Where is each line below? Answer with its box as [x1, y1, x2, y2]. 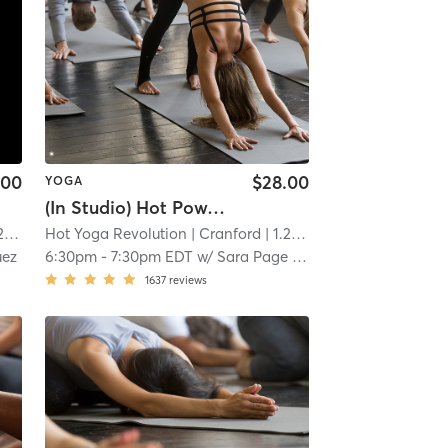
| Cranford [186, 223, 261, 243]
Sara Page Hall [216, 246, 292, 266]
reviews [168, 272, 207, 287]
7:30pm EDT [110, 246, 193, 266]
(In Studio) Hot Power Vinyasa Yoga [206, 195, 225, 219]
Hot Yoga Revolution [44, 223, 187, 243]
